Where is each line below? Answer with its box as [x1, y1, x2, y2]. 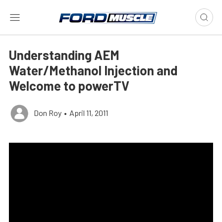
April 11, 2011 [69, 108, 108, 117]
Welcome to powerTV [9, 78, 129, 93]
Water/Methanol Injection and [9, 62, 177, 78]
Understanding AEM [9, 47, 119, 62]
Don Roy [34, 108, 61, 117]
